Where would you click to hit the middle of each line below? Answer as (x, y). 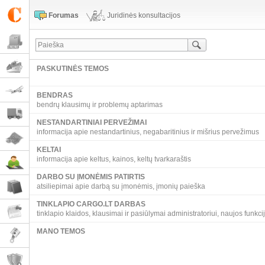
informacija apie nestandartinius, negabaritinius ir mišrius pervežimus (148, 132)
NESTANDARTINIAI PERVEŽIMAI (92, 122)
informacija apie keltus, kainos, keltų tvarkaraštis (114, 159)
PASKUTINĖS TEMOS (73, 69)
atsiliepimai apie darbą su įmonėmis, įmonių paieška (121, 186)
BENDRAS (55, 95)
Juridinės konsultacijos (144, 15)
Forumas (64, 15)
